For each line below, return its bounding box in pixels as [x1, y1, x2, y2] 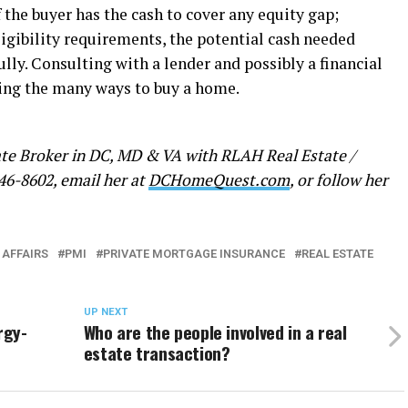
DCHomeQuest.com [148, 168, 290, 190]
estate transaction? [83, 339, 230, 366]
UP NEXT [83, 305, 127, 318]
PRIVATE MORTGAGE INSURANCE [103, 246, 285, 260]
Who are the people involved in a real [83, 318, 347, 345]
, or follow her [290, 168, 388, 190]
